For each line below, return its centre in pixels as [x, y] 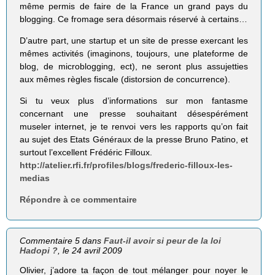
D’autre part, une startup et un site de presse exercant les [134, 40]
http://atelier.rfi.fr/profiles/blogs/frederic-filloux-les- [126, 165]
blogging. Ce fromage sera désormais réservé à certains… [134, 19]
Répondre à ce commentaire [79, 200]
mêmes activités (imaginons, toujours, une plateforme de [134, 53]
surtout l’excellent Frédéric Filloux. [86, 153]
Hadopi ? [39, 251]
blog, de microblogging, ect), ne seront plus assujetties [134, 66]
